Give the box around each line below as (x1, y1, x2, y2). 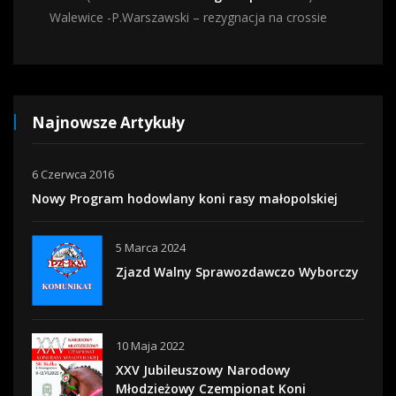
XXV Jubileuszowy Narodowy (116, 362, 291, 378)
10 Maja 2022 (116, 338, 185, 354)
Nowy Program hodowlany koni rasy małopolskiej (32, 190, 338, 207)
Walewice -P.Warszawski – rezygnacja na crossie (49, 9, 327, 26)
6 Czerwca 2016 (32, 166, 114, 182)
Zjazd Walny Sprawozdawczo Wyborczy (116, 263, 359, 280)
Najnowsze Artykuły (32, 112, 185, 133)
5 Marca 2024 (116, 240, 186, 255)
